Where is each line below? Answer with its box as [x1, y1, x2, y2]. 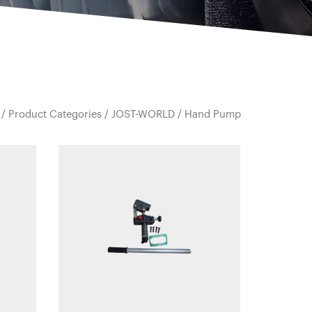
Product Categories [8, 109, 102, 120]
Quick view [120, 146, 178, 157]
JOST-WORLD [111, 109, 175, 120]
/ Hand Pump [175, 109, 241, 120]
